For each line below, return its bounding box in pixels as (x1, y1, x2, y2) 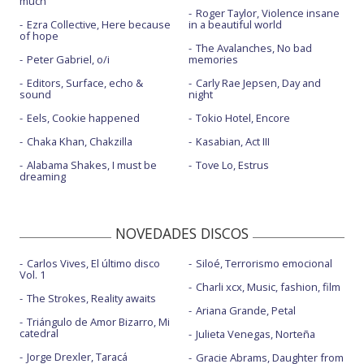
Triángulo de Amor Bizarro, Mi (27, 314, 170, 329)
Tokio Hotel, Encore (195, 110, 290, 125)
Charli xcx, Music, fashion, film (195, 279, 340, 294)
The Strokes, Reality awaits (27, 290, 156, 305)
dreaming (19, 168, 66, 184)
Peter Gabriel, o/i (27, 51, 110, 67)
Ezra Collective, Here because (27, 16, 171, 32)
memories (188, 51, 238, 67)
